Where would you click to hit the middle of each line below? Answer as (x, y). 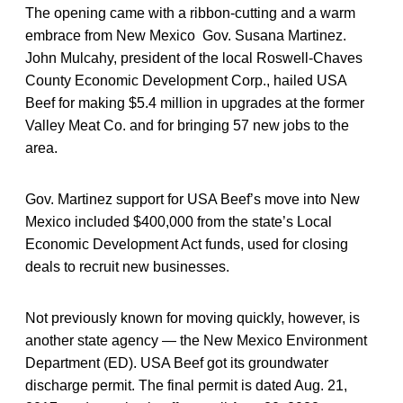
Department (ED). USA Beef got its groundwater (177, 363)
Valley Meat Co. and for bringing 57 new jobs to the (187, 125)
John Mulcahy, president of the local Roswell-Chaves (194, 58)
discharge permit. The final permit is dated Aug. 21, (186, 385)
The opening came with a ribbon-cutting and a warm (190, 13)
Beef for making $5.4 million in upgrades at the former (195, 103)
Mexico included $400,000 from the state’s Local (179, 221)
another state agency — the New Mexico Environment (196, 340)
